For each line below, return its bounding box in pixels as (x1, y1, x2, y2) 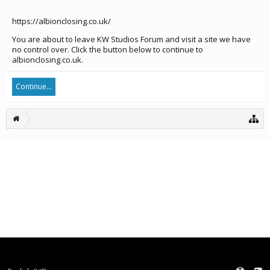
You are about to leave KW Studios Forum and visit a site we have (12, 34, 251, 45)
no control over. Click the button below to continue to (12, 44, 203, 55)
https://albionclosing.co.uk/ (12, 16, 111, 27)
